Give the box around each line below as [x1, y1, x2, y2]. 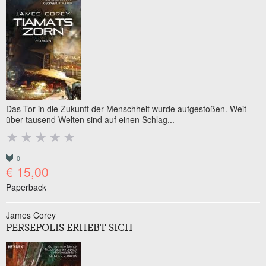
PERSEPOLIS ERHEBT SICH [6, 224, 133, 233]
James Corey [6, 209, 56, 221]
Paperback [6, 181, 46, 193]
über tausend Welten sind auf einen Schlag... [6, 113, 175, 125]
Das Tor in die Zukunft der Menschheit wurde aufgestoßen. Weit [6, 103, 246, 115]
